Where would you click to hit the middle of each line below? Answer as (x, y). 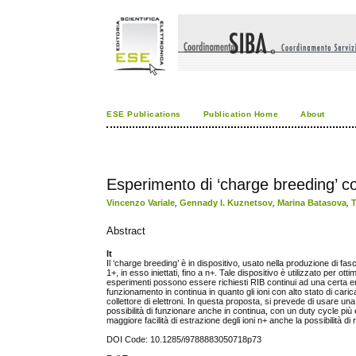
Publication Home (241, 114)
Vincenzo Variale (141, 202)
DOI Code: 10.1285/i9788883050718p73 (184, 340)
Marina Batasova (312, 202)
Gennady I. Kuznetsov (226, 202)
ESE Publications (144, 114)
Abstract (126, 231)
